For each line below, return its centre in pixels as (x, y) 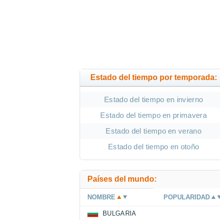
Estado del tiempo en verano (154, 131)
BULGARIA (120, 214)
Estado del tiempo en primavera (154, 115)
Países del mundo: (122, 179)
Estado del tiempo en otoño (154, 147)
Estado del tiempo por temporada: (153, 78)
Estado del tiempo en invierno (154, 100)
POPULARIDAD (187, 197)
